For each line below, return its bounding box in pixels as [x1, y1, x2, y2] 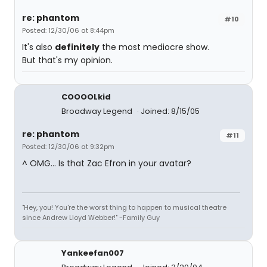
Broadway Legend [61, 105, 134, 117]
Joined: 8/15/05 [141, 105, 200, 117]
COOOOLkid [61, 91, 111, 103]
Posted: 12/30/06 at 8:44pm [22, 26, 114, 35]
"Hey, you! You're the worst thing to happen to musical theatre [22, 203, 226, 212]
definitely [55, 41, 100, 53]
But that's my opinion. [22, 54, 113, 66]
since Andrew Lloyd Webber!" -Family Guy [22, 213, 160, 222]
